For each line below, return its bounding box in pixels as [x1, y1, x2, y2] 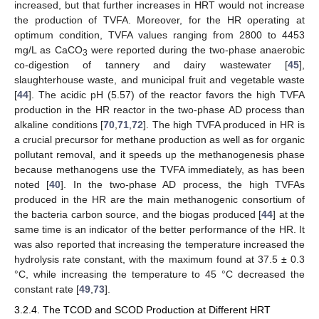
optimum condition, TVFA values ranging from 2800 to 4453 [14, 29, 305, 41]
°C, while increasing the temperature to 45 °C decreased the [14, 268, 305, 281]
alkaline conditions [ [14, 119, 104, 131]
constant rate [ [14, 283, 79, 296]
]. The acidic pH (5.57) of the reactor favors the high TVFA [28, 89, 305, 101]
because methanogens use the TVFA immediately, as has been [14, 164, 305, 176]
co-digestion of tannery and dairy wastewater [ [14, 59, 288, 71]
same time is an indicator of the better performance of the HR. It [14, 224, 305, 236]
